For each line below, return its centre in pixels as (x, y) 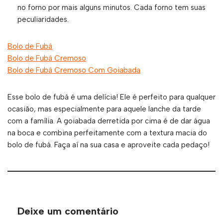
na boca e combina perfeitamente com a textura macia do (107, 133)
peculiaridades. (43, 19)
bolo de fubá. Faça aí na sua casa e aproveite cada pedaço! (109, 145)
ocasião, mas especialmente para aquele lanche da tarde (104, 109)
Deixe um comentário (68, 211)
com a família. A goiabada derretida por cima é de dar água (109, 121)
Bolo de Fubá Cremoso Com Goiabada (74, 70)
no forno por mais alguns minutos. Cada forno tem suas (111, 7)
